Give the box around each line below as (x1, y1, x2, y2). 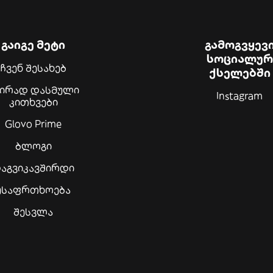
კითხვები (9, 96, 58, 108)
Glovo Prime (5, 118, 62, 130)
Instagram (216, 90, 263, 102)
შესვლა (13, 205, 54, 218)
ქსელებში (208, 66, 271, 80)
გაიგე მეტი (1, 38, 66, 52)
